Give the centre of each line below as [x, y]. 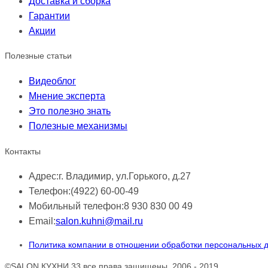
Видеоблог [52, 81]
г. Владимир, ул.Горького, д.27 [125, 176]
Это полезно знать [70, 111]
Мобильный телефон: [76, 206]
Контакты [23, 151]
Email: [42, 221]
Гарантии [49, 16]
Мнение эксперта [67, 96]
